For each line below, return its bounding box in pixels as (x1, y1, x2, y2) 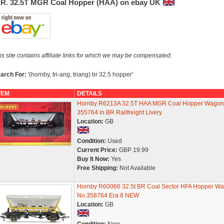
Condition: (76, 137, 106, 144)
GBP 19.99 (117, 146, 148, 153)
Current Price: (76, 146, 117, 153)
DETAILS (76, 90, 102, 97)
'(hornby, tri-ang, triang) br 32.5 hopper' (27, 71, 133, 78)
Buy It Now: (76, 155, 109, 162)
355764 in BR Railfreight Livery (76, 109, 162, 116)
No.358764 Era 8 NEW (76, 192, 139, 199)
